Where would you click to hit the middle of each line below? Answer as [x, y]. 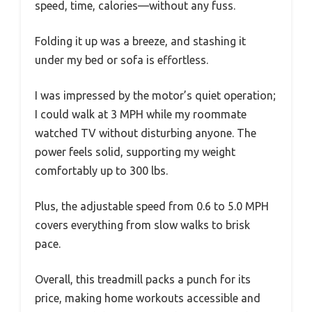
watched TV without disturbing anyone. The [146, 133]
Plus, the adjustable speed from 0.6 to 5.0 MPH [152, 206]
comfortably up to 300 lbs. [101, 171]
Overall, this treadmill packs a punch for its [143, 280]
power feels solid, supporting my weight [135, 152]
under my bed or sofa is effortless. [122, 60]
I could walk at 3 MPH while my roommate [141, 115]
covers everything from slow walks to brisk [142, 225]
